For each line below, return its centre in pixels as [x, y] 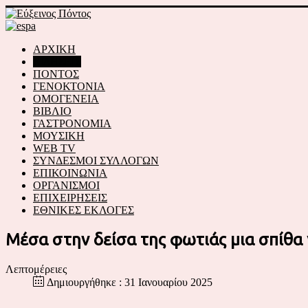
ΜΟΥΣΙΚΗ [59, 136]
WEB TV [54, 148]
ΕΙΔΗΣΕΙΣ [57, 62]
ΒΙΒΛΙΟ [52, 111]
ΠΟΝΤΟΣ [56, 74]
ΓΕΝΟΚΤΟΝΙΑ [69, 86]
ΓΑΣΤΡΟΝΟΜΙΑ [72, 123]
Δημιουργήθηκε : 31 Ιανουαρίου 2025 [130, 282]
